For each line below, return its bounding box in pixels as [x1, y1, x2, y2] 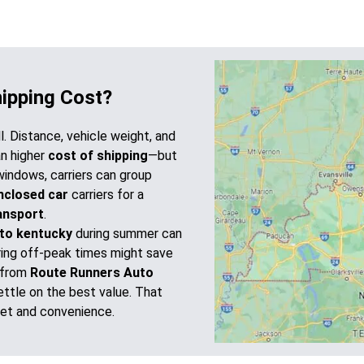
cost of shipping [48, 147, 148, 163]
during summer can [72, 225, 182, 241]
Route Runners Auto [30, 264, 154, 280]
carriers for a [68, 186, 144, 202]
